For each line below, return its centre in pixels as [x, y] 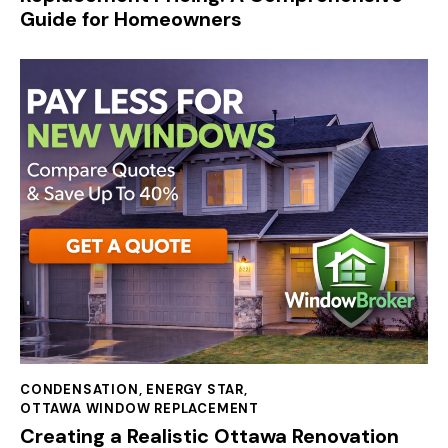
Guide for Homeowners [131, 19]
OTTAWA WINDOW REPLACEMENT [139, 408]
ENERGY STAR [195, 389]
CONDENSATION [79, 389]
